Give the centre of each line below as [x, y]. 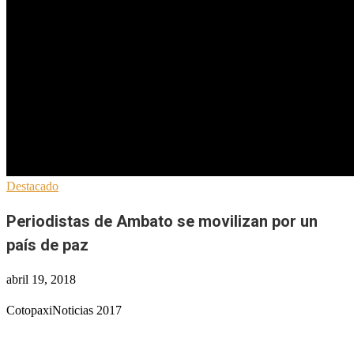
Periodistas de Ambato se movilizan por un [162, 221]
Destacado [32, 186]
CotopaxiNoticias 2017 [64, 311]
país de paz [47, 245]
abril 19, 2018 [41, 279]
